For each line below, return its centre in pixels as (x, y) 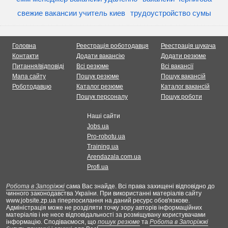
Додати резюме (183, 56)
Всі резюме (93, 66)
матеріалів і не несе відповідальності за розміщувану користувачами (106, 215)
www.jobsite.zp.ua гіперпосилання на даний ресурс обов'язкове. (98, 201)
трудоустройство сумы (170, 13)
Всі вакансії (177, 66)
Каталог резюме (100, 87)
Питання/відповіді (38, 66)
